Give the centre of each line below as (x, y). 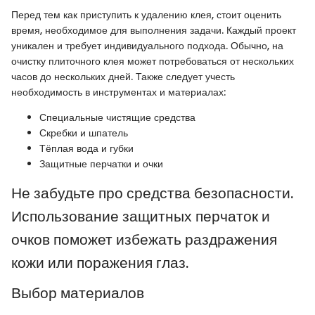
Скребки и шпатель (84, 133)
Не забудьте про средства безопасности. (152, 193)
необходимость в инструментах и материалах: (118, 92)
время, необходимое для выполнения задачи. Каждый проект (154, 30)
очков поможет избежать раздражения (144, 239)
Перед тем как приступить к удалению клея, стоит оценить (146, 14)
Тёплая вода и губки (86, 148)
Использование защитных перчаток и (141, 216)
